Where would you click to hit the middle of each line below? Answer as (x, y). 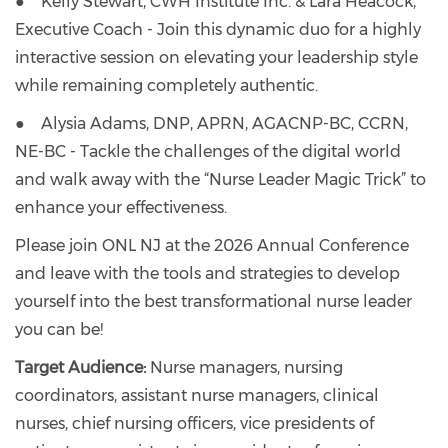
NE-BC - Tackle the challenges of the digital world (208, 151)
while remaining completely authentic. (166, 85)
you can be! (59, 329)
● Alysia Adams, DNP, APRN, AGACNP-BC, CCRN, (211, 123)
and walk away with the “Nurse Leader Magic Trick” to (220, 179)
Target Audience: (82, 367)
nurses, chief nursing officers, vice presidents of (194, 423)
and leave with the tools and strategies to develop (207, 273)
